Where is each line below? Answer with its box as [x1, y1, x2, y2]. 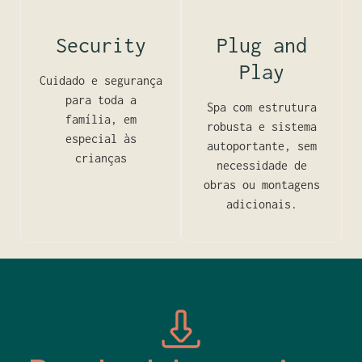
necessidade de [216, 158, 307, 172]
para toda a [65, 93, 137, 107]
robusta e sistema [206, 120, 317, 133]
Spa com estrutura [206, 100, 317, 114]
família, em [65, 112, 137, 126]
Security [55, 33, 146, 57]
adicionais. [225, 197, 297, 211]
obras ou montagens [203, 178, 320, 192]
